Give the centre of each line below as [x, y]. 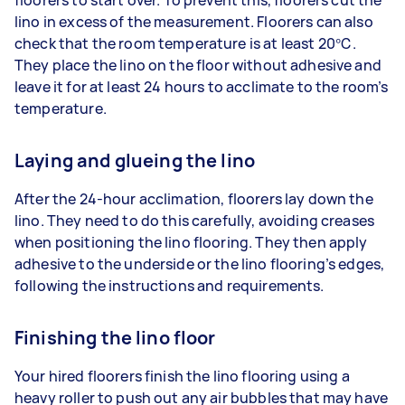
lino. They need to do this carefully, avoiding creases [195, 221]
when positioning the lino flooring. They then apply [191, 242]
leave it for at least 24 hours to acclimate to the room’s [202, 87]
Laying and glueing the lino [135, 160]
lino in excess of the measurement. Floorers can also [194, 22]
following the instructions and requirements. [171, 286]
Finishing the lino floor [115, 338]
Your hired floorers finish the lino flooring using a [182, 376]
